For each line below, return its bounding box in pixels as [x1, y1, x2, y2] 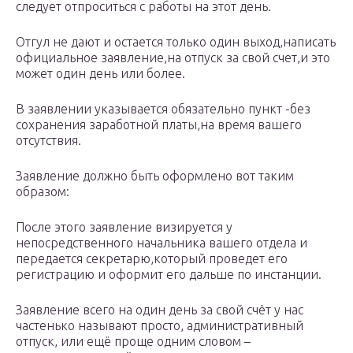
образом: [16, 184, 69, 199]
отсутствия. [16, 133, 81, 148]
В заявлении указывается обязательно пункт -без [16, 102, 310, 117]
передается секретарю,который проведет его [16, 251, 288, 266]
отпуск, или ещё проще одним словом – [16, 334, 251, 349]
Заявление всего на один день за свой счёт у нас [16, 303, 303, 318]
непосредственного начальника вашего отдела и [16, 236, 307, 251]
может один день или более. [16, 66, 185, 81]
